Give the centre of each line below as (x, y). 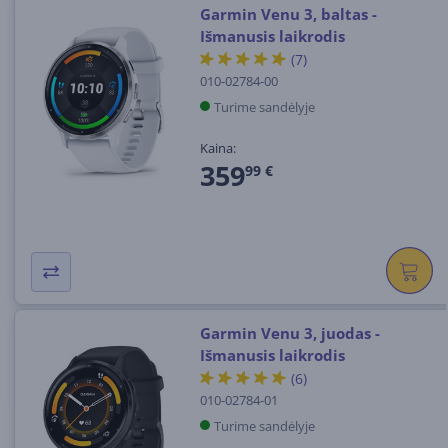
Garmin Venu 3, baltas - (288, 14)
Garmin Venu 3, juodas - (289, 333)
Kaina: (217, 147)
